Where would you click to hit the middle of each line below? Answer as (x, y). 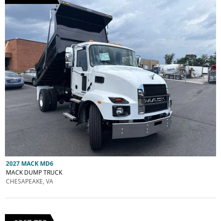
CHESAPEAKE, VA (30, 181)
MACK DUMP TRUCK (34, 172)
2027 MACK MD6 (30, 163)
